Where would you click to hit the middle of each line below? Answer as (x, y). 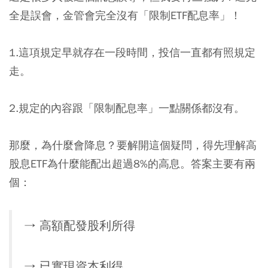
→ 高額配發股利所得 (80, 226)
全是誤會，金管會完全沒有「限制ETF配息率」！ (125, 15)
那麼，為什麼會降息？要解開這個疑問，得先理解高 (133, 145)
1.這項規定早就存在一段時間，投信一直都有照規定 (132, 52)
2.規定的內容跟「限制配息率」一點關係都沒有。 (127, 108)
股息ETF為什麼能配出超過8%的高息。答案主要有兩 (132, 163)
